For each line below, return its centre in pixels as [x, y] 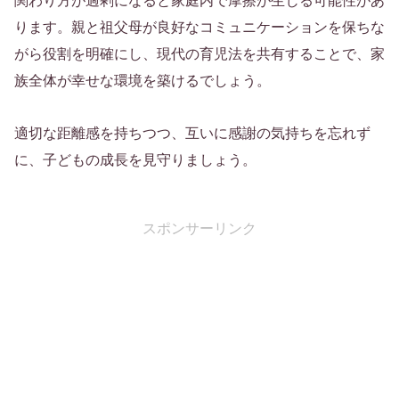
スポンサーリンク [199, 228]
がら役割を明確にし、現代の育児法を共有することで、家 [199, 53]
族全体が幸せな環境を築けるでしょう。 [142, 80]
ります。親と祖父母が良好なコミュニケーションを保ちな [199, 27]
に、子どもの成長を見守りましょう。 [135, 159]
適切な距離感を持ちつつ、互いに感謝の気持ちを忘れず [192, 133]
